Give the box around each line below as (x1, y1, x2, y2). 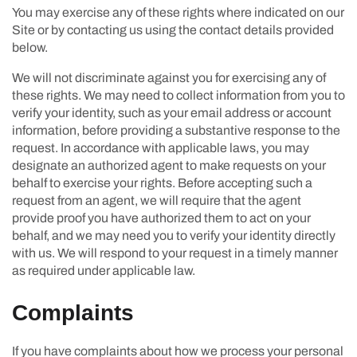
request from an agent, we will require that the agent (12, 193, 301, 207)
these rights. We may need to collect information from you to (12, 88, 345, 102)
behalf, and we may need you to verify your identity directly (12, 228, 335, 242)
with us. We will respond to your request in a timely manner (12, 245, 338, 260)
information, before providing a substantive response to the (12, 123, 340, 137)
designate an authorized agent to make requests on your (12, 158, 326, 172)
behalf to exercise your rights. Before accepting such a (12, 175, 312, 190)
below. (12, 40, 48, 54)
